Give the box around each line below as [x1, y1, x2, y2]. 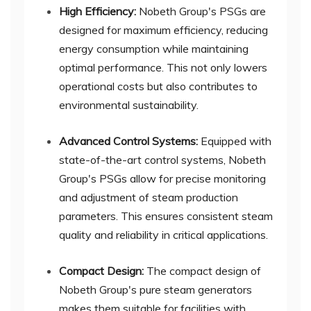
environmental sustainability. [59, 98, 199, 112]
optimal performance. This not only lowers [59, 60, 267, 75]
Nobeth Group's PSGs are [139, 4, 266, 19]
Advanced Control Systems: [59, 134, 201, 149]
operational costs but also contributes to [59, 79, 258, 94]
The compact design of [144, 264, 261, 278]
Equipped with [201, 134, 271, 149]
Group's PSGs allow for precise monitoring [59, 171, 266, 186]
